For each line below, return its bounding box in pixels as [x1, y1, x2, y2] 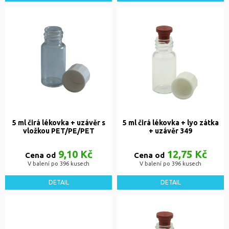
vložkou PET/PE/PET [22, 127, 95, 135]
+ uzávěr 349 [149, 127, 192, 135]
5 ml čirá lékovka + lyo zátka [122, 119, 219, 127]
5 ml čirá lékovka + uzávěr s [12, 119, 105, 127]
